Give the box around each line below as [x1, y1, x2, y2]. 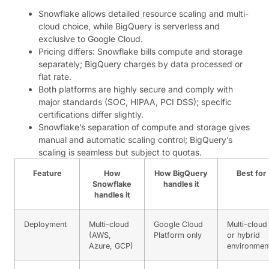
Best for [236, 168, 266, 178]
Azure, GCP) [89, 241, 133, 250]
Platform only [154, 230, 202, 240]
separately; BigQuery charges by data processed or [38, 58, 243, 69]
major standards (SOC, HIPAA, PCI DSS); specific [38, 96, 232, 107]
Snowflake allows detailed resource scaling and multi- [38, 8, 249, 19]
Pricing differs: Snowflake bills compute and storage [38, 46, 243, 56]
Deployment [24, 219, 67, 229]
